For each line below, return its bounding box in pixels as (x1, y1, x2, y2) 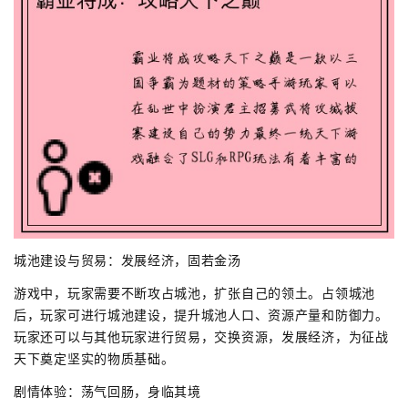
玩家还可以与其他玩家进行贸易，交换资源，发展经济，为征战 (14, 328, 389, 344)
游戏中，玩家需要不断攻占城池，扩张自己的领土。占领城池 (14, 284, 375, 301)
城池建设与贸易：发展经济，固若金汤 (14, 251, 241, 268)
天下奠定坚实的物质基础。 (14, 350, 175, 366)
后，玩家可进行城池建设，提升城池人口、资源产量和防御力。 (14, 306, 389, 322)
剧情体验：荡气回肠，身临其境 (14, 382, 201, 399)
